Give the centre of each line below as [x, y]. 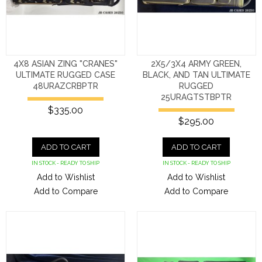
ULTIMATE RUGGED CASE [66, 75]
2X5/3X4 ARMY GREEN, [196, 63]
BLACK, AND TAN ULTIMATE [196, 75]
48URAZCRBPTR [66, 86]
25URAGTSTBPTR [196, 97]
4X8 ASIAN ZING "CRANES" [66, 63]
